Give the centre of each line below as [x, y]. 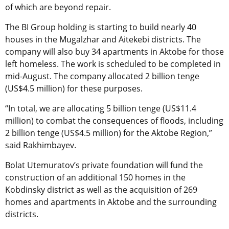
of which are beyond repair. [58, 7]
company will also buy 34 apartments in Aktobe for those [114, 52]
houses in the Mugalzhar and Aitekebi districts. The [103, 40]
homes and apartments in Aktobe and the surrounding [111, 202]
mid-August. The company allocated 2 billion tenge [102, 76]
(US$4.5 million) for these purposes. [74, 89]
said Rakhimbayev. [41, 145]
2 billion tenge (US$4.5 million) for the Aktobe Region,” [109, 133]
